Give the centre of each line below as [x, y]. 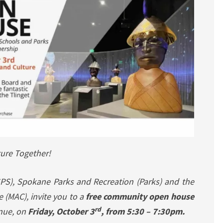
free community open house [139, 197]
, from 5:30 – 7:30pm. [144, 212]
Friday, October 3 [61, 212]
